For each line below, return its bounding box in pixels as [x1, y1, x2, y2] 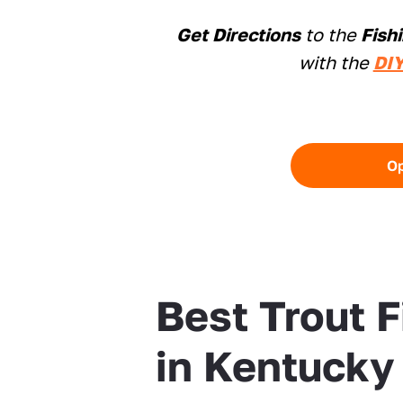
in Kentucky [156, 340, 396, 390]
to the [300, 22, 362, 45]
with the [298, 50, 373, 73]
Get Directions [176, 22, 301, 45]
